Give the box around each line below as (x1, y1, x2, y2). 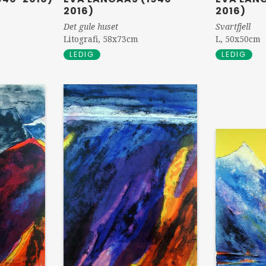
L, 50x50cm (216, 33, 261, 45)
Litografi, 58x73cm (64, 33, 139, 45)
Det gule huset (64, 21, 119, 33)
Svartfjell (216, 20, 251, 32)
